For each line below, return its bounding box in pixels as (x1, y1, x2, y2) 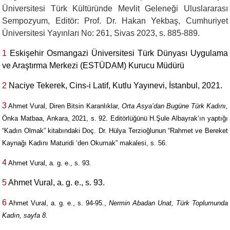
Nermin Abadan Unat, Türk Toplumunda (108, 199, 228, 207)
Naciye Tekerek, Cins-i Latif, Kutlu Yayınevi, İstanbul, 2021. (7, 81, 223, 90)
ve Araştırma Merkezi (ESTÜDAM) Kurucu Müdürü (2, 61, 185, 70)
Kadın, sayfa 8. (2, 212, 48, 219)
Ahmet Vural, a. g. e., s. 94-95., (7, 199, 109, 207)
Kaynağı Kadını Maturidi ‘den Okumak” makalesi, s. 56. (2, 139, 168, 147)
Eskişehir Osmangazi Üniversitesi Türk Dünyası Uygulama (7, 49, 228, 57)
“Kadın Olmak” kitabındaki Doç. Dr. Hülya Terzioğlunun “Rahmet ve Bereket (2, 127, 228, 135)
